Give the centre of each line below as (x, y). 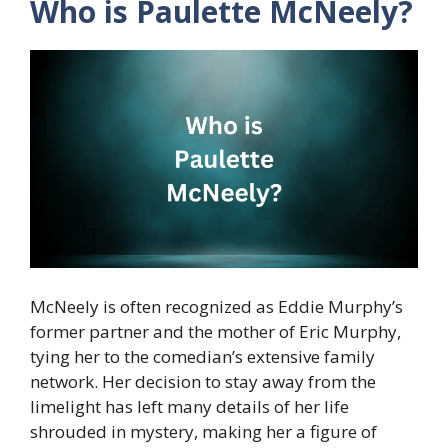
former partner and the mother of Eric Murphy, (215, 331)
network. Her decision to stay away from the (203, 381)
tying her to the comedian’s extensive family (202, 356)
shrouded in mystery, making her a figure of (203, 431)
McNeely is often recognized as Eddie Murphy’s (216, 306)
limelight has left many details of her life (189, 406)
